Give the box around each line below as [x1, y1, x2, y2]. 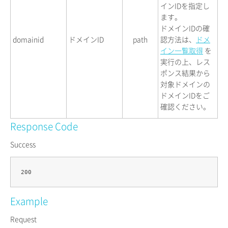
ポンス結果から [160, 67, 210, 78]
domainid [13, 34, 44, 44]
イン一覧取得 [160, 45, 203, 55]
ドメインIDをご [160, 90, 210, 100]
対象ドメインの [160, 78, 210, 89]
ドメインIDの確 [160, 22, 210, 33]
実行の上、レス [160, 56, 210, 67]
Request [10, 214, 37, 224]
